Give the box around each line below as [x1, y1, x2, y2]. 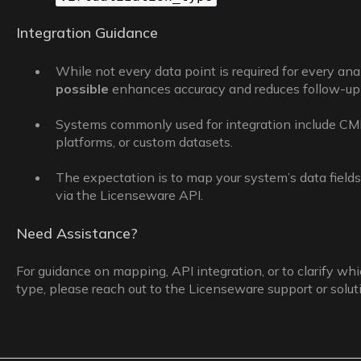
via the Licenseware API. [55, 187, 203, 204]
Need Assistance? [15, 223, 138, 243]
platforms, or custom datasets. [55, 133, 233, 150]
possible [55, 80, 109, 97]
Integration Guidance [15, 23, 158, 43]
